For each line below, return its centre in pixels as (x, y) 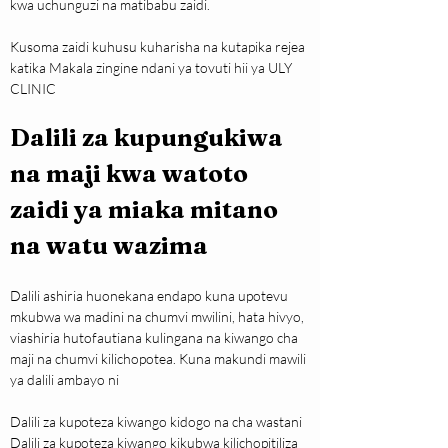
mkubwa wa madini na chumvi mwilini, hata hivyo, (158, 317)
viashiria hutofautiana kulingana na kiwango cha (155, 338)
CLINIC (33, 89)
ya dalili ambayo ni (64, 380)
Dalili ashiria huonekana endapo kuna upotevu (150, 296)
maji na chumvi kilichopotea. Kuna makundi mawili (159, 359)
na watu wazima (109, 246)
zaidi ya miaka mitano (146, 210)
